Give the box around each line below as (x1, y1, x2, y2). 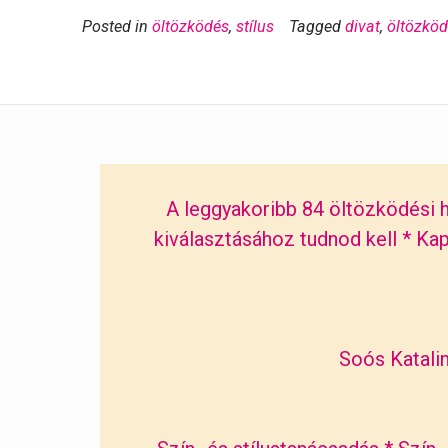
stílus (236, 17, 274, 37)
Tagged (289, 17, 345, 37)
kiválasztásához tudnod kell (153, 227, 397, 252)
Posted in (82, 17, 152, 37)
